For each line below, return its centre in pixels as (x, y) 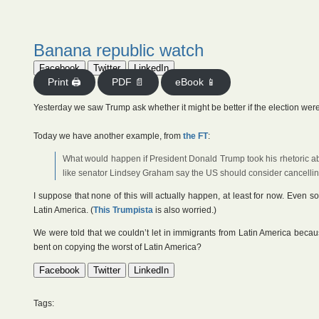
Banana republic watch (119, 50)
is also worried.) (185, 210)
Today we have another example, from (108, 136)
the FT (195, 136)
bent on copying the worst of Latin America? (117, 247)
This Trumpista (123, 210)
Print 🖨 (64, 82)
